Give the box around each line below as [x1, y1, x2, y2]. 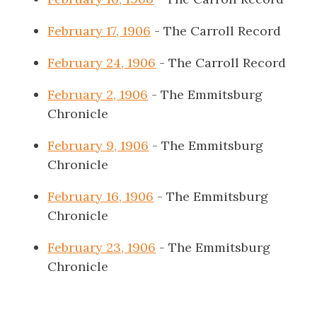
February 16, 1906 [47, 188, 154, 204]
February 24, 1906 [47, 54, 156, 71]
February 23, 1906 [47, 239, 156, 255]
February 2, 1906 [47, 86, 149, 103]
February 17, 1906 [47, 23, 151, 39]
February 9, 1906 [47, 137, 149, 154]
